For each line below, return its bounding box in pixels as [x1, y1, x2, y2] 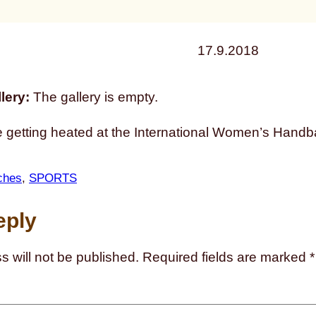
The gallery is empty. [30, 90, 158, 105]
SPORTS [29, 171, 77, 185]
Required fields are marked [142, 250, 310, 265]
